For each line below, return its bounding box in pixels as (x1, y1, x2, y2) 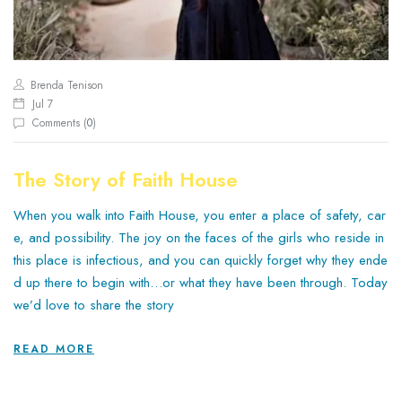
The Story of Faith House (13, 164, 238, 194)
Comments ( (32, 114, 87, 131)
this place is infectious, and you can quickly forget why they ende (13, 249, 388, 270)
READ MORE (13, 341, 94, 358)
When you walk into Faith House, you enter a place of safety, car (13, 205, 386, 225)
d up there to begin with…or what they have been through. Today (13, 272, 388, 293)
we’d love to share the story (13, 294, 174, 315)
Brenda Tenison (31, 76, 103, 93)
